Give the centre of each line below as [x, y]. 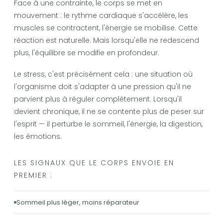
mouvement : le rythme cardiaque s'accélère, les [101, 16]
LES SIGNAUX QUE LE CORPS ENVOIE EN [94, 163]
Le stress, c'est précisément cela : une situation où [103, 74]
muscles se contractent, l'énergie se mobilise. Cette [106, 28]
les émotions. [38, 137]
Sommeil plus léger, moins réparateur [78, 203]
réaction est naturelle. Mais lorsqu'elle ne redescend [107, 41]
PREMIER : [33, 175]
